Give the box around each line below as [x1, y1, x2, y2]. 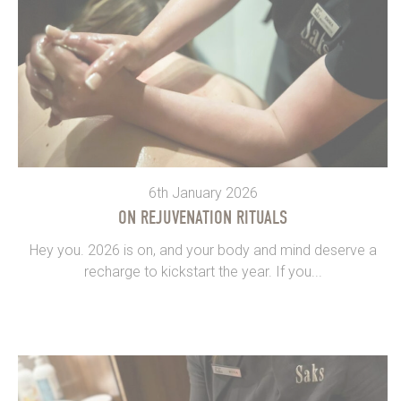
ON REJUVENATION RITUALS [118, 206, 287, 228]
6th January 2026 [148, 183, 258, 201]
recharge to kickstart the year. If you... [83, 262, 322, 280]
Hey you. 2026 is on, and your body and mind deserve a [29, 241, 377, 259]
